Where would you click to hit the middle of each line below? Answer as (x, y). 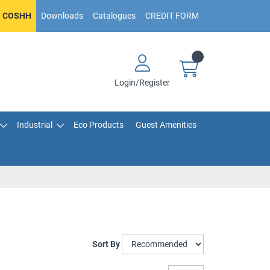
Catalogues (114, 16)
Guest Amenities (166, 125)
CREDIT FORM (172, 16)
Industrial (34, 125)
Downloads (62, 16)
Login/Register (142, 82)
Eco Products (98, 125)
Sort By (106, 244)
